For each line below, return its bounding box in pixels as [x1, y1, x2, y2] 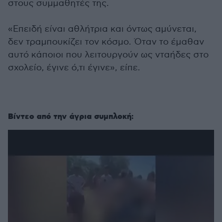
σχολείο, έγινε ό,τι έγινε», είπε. [8, 62, 140, 73]
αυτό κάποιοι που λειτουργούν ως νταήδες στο [8, 50, 209, 60]
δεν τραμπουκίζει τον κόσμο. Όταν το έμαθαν [8, 37, 204, 47]
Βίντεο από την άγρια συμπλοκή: [8, 111, 134, 122]
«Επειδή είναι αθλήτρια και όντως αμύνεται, [8, 24, 197, 34]
